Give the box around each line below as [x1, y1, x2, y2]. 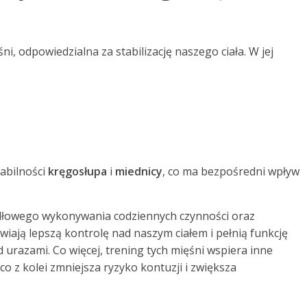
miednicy [115, 163, 162, 179]
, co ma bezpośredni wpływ [162, 163, 299, 179]
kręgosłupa [48, 163, 107, 179]
